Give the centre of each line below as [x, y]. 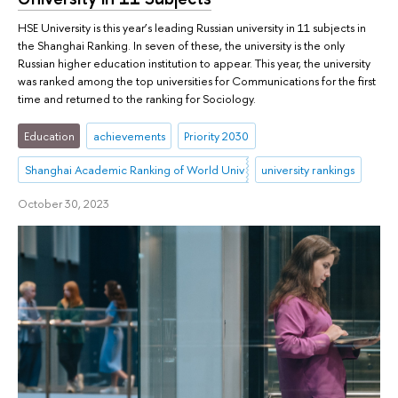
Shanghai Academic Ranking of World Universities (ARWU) [176, 170]
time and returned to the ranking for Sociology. [137, 99]
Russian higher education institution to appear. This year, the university [194, 63]
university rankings [308, 170]
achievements [129, 136]
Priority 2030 [217, 136]
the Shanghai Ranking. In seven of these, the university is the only [181, 45]
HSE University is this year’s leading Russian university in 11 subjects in [192, 28]
